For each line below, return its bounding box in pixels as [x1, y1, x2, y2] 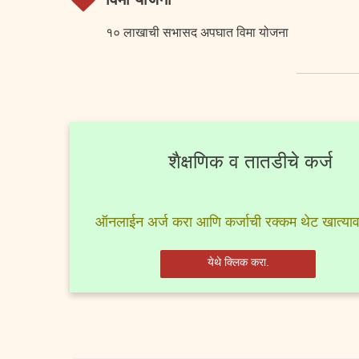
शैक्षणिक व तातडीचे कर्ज [167, 151, 333, 172]
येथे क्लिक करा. [207, 256, 269, 268]
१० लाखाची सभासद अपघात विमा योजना [106, 26, 288, 39]
